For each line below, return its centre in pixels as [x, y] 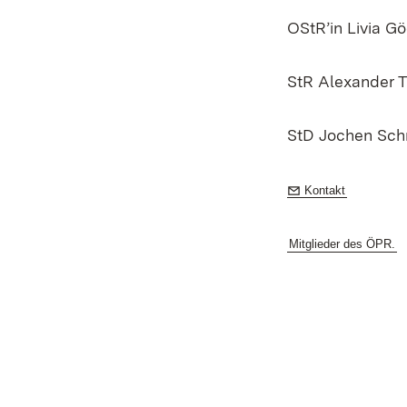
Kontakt [324, 190]
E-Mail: [323, 183]
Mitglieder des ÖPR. [342, 244]
